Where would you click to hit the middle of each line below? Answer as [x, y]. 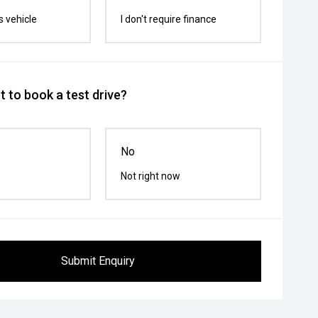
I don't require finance [169, 19]
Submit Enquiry [98, 261]
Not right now [151, 176]
